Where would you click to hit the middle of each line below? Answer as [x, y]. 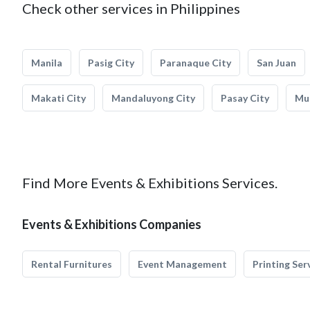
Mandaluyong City [153, 98]
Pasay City [245, 98]
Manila [47, 63]
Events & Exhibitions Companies [112, 224]
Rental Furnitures [72, 264]
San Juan [276, 63]
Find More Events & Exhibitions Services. [150, 183]
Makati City [58, 98]
